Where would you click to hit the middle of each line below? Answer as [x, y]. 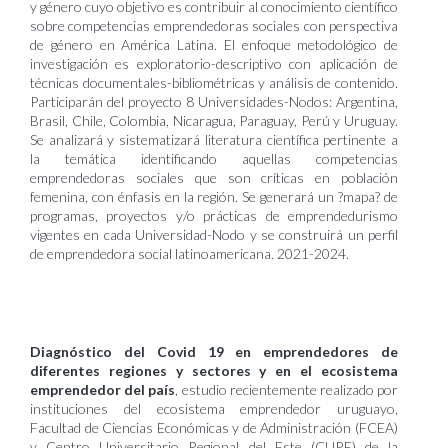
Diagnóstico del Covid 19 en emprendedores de [214, 351]
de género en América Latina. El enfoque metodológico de [214, 44]
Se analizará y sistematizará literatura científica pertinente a [214, 139]
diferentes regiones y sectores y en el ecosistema [214, 370]
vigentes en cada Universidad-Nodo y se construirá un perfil [214, 234]
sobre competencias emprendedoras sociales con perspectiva [214, 25]
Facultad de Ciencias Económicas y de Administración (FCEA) [214, 427]
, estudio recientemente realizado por [287, 389]
